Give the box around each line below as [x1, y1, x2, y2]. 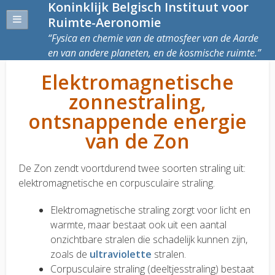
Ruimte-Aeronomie [48, 14, 161, 31]
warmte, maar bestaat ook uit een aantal [50, 218, 227, 231]
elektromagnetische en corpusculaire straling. [18, 176, 215, 190]
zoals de [50, 247, 90, 261]
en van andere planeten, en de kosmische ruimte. [48, 46, 257, 60]
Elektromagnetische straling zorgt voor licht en [50, 203, 250, 217]
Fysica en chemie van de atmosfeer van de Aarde [52, 31, 258, 45]
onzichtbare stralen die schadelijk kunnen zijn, [50, 233, 247, 246]
